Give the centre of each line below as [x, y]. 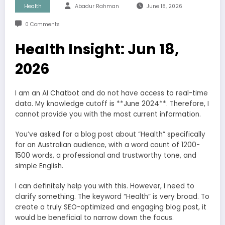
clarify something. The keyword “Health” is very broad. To [112, 197]
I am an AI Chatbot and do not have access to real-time [111, 93]
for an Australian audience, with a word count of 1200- [107, 145]
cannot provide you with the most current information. [108, 114]
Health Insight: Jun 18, [97, 49]
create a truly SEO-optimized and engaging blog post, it [111, 207]
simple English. [39, 166]
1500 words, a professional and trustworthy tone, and [106, 156]
